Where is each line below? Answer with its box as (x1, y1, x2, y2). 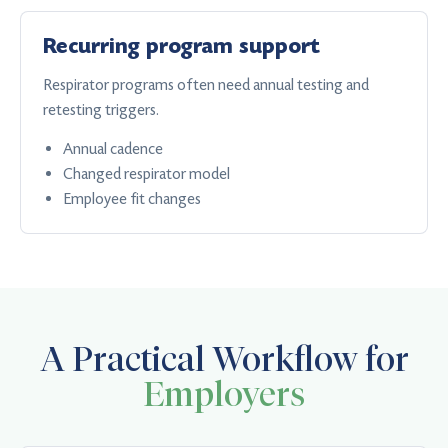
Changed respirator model (63, 164, 230, 183)
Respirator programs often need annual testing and (43, 75, 369, 94)
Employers (143, 373, 305, 415)
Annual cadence (63, 139, 163, 158)
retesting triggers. (43, 100, 159, 119)
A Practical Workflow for (39, 338, 409, 380)
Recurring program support (43, 33, 320, 60)
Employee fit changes (63, 189, 201, 208)
